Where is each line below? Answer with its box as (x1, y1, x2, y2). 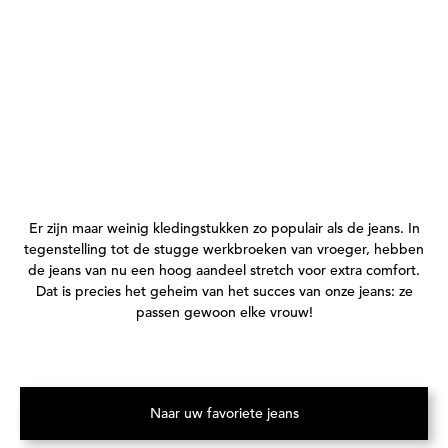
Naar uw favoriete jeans (149, 403, 299, 422)
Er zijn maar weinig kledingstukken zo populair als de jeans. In (28, 218, 420, 237)
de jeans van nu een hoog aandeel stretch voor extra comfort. (28, 260, 420, 279)
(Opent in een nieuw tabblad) (222, 412, 411, 431)
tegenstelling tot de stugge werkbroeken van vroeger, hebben (24, 239, 424, 258)
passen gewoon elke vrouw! (135, 302, 313, 321)
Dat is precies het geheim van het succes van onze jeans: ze (35, 281, 413, 300)
